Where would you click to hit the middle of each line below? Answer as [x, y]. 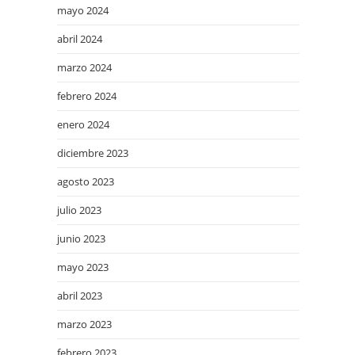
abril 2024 [80, 39]
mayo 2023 [83, 267]
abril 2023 [80, 296]
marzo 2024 [84, 67]
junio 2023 [81, 239]
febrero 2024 [87, 96]
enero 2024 [83, 124]
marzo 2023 [84, 324]
